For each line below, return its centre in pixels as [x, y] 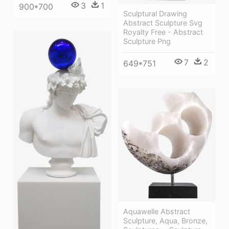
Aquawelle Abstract [157, 212]
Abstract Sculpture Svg [163, 22]
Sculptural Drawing [155, 13]
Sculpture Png [147, 41]
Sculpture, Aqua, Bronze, [165, 221]
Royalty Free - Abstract [163, 32]
